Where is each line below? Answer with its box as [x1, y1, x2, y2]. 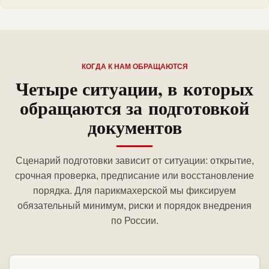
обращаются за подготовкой [20, 94, 249, 121]
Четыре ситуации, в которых [16, 75, 253, 102]
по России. [110, 216, 159, 226]
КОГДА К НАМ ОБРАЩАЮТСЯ [81, 62, 188, 71]
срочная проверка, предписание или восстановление [15, 171, 254, 181]
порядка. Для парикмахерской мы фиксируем [33, 186, 236, 196]
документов [87, 113, 182, 141]
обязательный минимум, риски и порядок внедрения [17, 201, 252, 211]
